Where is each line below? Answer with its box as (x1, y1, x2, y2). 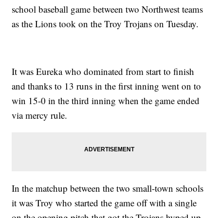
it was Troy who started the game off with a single (12, 196, 197, 209)
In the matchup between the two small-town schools (12, 182, 204, 194)
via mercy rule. (12, 109, 68, 121)
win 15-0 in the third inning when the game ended (12, 94, 200, 107)
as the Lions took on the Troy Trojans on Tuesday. (12, 17, 199, 30)
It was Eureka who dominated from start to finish (12, 65, 195, 77)
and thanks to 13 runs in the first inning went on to (12, 79, 201, 92)
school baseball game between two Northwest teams (12, 2, 203, 15)
